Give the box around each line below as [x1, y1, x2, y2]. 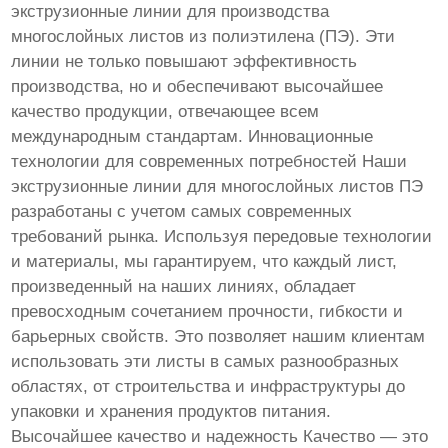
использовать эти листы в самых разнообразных [11, 352, 400, 372]
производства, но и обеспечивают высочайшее [11, 77, 384, 97]
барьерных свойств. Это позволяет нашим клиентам [11, 327, 426, 347]
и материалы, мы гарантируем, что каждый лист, [11, 252, 398, 272]
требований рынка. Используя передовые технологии [11, 227, 433, 247]
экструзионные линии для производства [11, 2, 330, 22]
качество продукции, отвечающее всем [11, 102, 320, 122]
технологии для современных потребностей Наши [11, 152, 408, 172]
